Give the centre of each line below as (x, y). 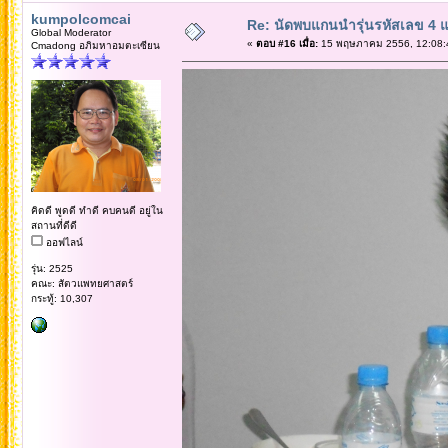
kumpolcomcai (80, 18)
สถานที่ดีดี (53, 225)
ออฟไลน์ (62, 242)
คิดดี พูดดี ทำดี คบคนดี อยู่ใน (96, 210)
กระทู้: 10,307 (61, 298)
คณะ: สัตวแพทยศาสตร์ (81, 283)
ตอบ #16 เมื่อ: (286, 43)
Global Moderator (70, 32)
